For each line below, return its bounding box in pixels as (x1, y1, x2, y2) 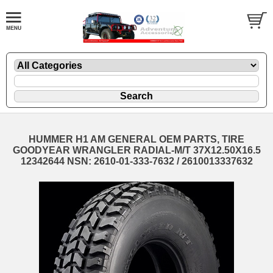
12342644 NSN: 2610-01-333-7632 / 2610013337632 (20, 155, 253, 166)
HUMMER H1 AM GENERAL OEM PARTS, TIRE (29, 133, 244, 144)
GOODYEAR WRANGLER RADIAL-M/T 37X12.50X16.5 (12, 144, 261, 155)
